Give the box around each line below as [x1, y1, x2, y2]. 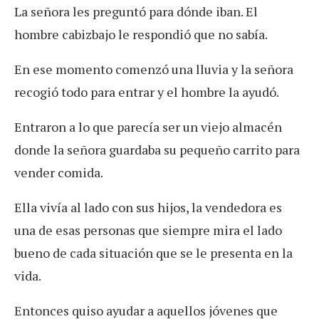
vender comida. [14, 164, 103, 182]
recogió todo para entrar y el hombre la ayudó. [14, 83, 279, 101]
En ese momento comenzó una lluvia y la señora [14, 61, 293, 78]
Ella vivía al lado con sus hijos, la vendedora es [14, 199, 282, 216]
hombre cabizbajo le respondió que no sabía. [14, 26, 268, 43]
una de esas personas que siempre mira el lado [14, 221, 282, 239]
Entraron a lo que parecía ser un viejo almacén [14, 118, 282, 136]
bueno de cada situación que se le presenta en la [14, 244, 293, 262]
